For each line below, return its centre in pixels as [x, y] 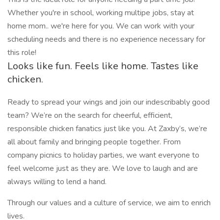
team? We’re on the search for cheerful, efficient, [90, 115]
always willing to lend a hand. [57, 182]
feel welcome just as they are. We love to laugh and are [103, 168]
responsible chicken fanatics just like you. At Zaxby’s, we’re [107, 129]
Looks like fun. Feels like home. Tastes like [103, 66]
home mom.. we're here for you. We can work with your [101, 26]
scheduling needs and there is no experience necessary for [106, 39]
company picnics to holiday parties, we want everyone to [103, 155]
